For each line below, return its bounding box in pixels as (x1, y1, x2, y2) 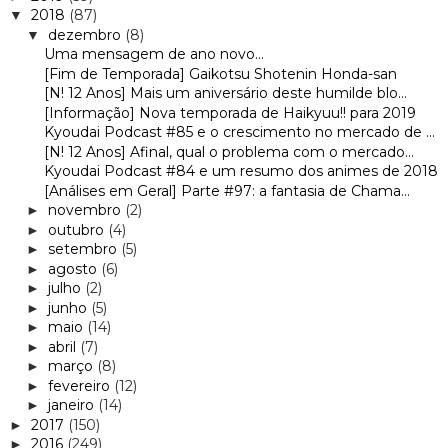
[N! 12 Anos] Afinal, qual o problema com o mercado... (43, 142, 414, 161)
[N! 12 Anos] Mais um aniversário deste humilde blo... (43, 84, 407, 103)
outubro (47, 220, 108, 239)
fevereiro (47, 376, 114, 395)
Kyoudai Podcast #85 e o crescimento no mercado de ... (43, 123, 435, 142)
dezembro (47, 25, 125, 44)
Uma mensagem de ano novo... (43, 45, 264, 64)
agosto (47, 259, 101, 278)
